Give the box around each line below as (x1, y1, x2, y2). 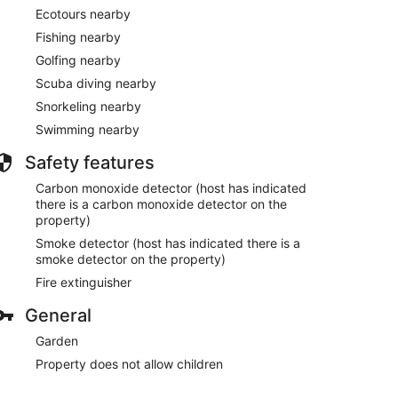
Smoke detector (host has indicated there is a (36, 235, 300, 251)
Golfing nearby (36, 52, 121, 68)
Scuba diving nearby (36, 76, 156, 91)
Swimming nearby (36, 122, 139, 137)
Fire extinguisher (36, 275, 131, 290)
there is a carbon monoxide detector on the (36, 196, 287, 211)
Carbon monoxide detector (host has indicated (36, 180, 306, 195)
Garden (36, 333, 78, 348)
